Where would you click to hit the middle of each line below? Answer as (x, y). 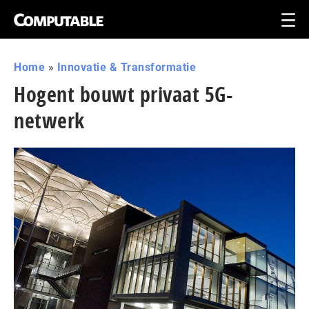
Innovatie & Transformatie (126, 67)
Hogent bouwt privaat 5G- (123, 94)
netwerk (49, 120)
